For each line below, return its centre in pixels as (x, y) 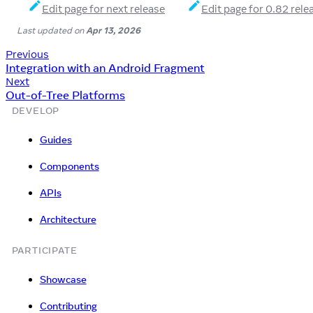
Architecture (68, 219)
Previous (27, 54)
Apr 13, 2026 (113, 30)
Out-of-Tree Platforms (65, 95)
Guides (56, 139)
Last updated (44, 30)
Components (69, 166)
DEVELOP (36, 110)
